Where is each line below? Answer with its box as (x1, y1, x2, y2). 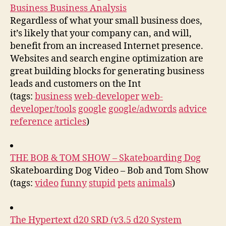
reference (10, 116, 52, 128)
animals (137, 178, 172, 189)
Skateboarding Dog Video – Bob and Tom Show (10, 165, 209, 177)
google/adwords (108, 103, 177, 115)
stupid (89, 178, 116, 189)
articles (54, 116, 86, 128)
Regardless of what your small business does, (10, 15, 202, 27)
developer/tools (10, 103, 76, 115)
